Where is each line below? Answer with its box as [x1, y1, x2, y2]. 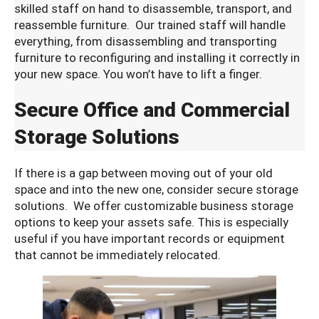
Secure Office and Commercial [14, 98, 290, 122]
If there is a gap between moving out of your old [14, 165, 273, 180]
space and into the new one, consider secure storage [14, 182, 298, 197]
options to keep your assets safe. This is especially [14, 214, 288, 229]
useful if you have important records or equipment [14, 231, 285, 246]
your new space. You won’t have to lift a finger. [14, 66, 262, 81]
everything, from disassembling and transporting [14, 33, 277, 48]
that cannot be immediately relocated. [14, 247, 221, 262]
